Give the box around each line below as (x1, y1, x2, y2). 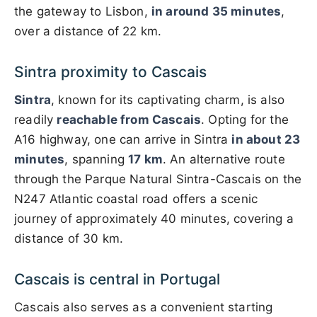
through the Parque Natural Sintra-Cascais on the (14, 171, 302, 186)
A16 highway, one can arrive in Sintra (14, 132, 232, 146)
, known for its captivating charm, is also (51, 92, 285, 107)
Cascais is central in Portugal (14, 270, 220, 288)
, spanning (64, 151, 129, 166)
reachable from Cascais (57, 112, 202, 127)
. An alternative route (162, 151, 285, 166)
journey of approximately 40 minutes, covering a (14, 211, 294, 226)
